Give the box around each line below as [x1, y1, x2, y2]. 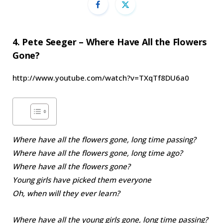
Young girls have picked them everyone [12, 175, 151, 185]
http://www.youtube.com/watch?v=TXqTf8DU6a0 [12, 73, 189, 83]
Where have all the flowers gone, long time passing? [12, 134, 196, 145]
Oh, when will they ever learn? [12, 188, 120, 199]
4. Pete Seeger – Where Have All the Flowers [12, 36, 207, 48]
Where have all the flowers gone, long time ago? [12, 148, 183, 158]
